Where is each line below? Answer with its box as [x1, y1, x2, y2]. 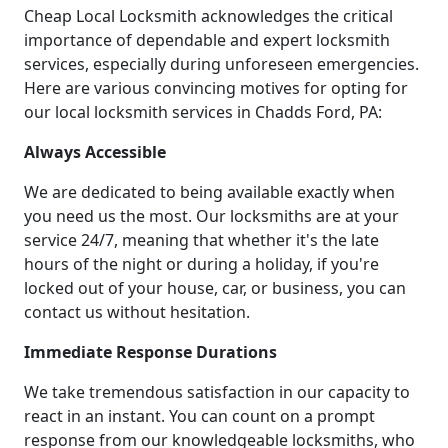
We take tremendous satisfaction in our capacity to [24, 381, 410, 404]
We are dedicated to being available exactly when [24, 181, 395, 204]
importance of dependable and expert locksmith [24, 29, 390, 52]
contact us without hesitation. [24, 301, 250, 324]
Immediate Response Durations [24, 341, 277, 364]
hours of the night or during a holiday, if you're [24, 253, 379, 276]
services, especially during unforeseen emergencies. [24, 53, 419, 76]
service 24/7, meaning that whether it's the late [24, 229, 379, 252]
